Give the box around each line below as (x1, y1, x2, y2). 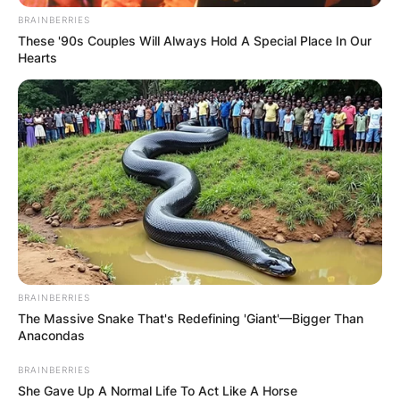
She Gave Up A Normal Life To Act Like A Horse (18, 382, 297, 398)
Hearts (18, 49, 57, 65)
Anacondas (18, 327, 85, 343)
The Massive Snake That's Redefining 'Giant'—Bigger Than (18, 310, 363, 326)
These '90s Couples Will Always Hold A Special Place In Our (18, 32, 371, 48)
